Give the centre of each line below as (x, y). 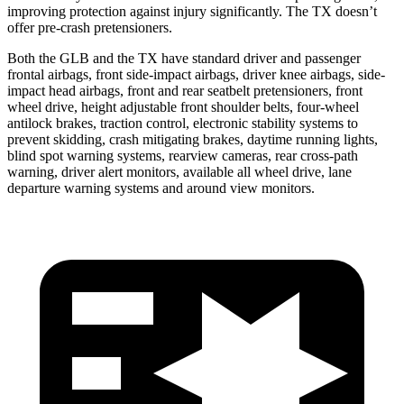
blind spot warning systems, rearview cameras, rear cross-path (183, 155)
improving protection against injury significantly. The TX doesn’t (192, 11)
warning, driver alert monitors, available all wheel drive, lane (179, 171)
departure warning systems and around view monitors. (161, 188)
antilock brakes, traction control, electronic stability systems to (183, 123)
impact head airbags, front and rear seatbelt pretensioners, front (185, 90)
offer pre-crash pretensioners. (90, 27)
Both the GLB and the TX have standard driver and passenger (184, 58)
